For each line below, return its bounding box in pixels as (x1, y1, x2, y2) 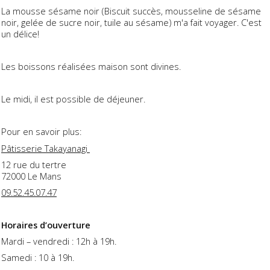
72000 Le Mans (1, 169, 61, 182)
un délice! (1, 27, 39, 40)
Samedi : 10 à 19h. (1, 251, 74, 264)
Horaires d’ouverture (1, 219, 90, 231)
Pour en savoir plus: (1, 125, 81, 138)
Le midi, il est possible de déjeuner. (1, 93, 148, 105)
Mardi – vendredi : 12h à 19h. (1, 235, 116, 248)
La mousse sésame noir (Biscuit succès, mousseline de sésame (1, 4, 261, 17)
